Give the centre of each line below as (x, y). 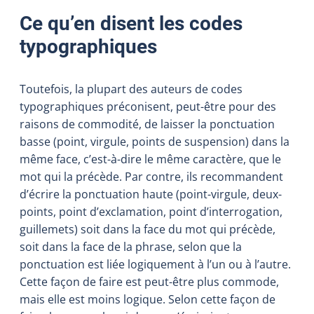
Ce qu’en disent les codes (131, 23)
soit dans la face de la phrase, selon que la (131, 246)
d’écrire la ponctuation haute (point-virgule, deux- (151, 194)
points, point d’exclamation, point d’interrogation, (151, 211)
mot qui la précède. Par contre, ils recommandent (151, 176)
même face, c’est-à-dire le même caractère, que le (150, 159)
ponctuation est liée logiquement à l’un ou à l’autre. (155, 264)
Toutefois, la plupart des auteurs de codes (131, 89)
